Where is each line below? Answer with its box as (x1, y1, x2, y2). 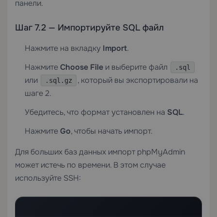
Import (103, 43, 127, 53)
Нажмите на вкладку (25, 43, 103, 53)
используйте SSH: (15, 173, 81, 183)
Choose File (60, 62, 103, 72)
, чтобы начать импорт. (71, 126, 153, 136)
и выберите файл (103, 62, 170, 72)
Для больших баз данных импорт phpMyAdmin (15, 147, 185, 157)
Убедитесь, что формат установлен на (25, 107, 167, 117)
